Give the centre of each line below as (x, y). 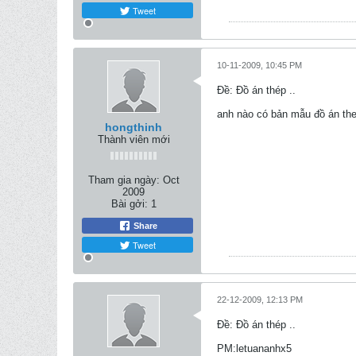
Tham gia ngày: (124, 180)
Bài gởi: (129, 204)
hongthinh (133, 127)
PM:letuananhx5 (254, 348)
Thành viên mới (133, 139)
